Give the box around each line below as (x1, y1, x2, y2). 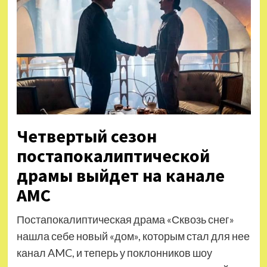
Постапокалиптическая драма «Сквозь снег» (16, 213, 234, 226)
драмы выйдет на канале (16, 164, 225, 187)
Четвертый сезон (16, 125, 157, 147)
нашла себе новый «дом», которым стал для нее (16, 229, 250, 243)
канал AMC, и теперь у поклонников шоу (16, 246, 212, 259)
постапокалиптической (16, 144, 210, 167)
